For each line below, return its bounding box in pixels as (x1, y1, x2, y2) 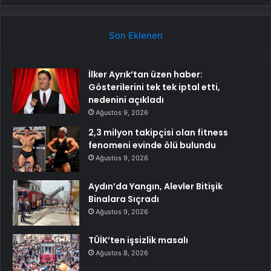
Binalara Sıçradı (88, 192, 159, 205)
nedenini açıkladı (88, 93, 164, 106)
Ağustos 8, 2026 (96, 248, 148, 257)
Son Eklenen (108, 29, 163, 41)
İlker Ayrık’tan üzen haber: (88, 68, 203, 80)
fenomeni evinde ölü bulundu (88, 139, 216, 151)
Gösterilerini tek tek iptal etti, (88, 80, 220, 93)
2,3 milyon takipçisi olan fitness (88, 126, 228, 139)
